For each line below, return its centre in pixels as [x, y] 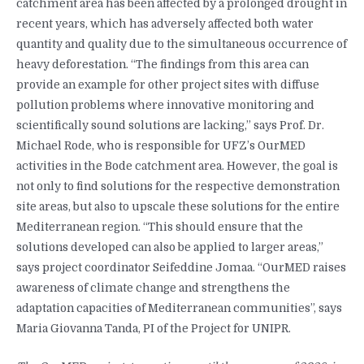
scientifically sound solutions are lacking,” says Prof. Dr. [170, 126]
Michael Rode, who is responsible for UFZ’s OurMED [161, 146]
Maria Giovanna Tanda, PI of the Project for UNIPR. [154, 329]
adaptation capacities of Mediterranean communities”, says [179, 309]
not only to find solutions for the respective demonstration [178, 187]
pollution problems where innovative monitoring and [165, 106]
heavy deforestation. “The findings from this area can [162, 65]
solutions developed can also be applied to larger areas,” [170, 248]
